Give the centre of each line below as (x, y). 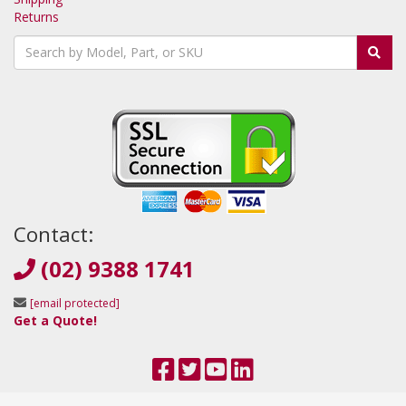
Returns (36, 16)
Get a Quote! (55, 320)
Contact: (53, 234)
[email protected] (75, 303)
